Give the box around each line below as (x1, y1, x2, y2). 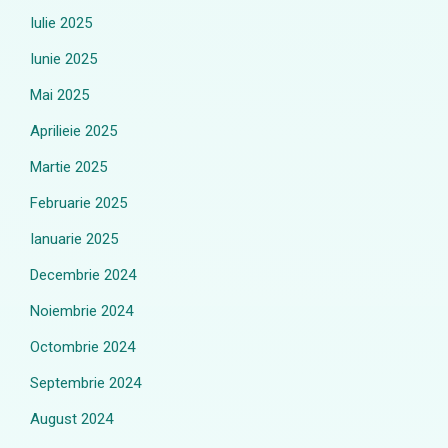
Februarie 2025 (30, 194, 127, 212)
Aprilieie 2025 (30, 122, 117, 140)
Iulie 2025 (30, 14, 92, 32)
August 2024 (30, 410, 113, 428)
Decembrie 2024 (30, 266, 136, 284)
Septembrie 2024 (30, 374, 141, 392)
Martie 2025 (30, 158, 107, 176)
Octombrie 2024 (30, 338, 135, 356)
